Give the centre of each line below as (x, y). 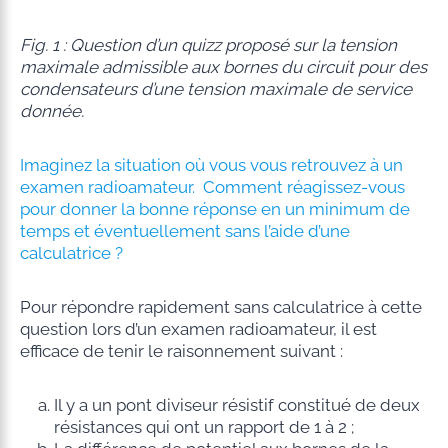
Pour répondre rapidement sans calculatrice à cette (220, 306)
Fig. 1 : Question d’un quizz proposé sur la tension (208, 44)
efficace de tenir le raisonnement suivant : (181, 350)
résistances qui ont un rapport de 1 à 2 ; (203, 426)
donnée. (51, 110)
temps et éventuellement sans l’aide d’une (184, 230)
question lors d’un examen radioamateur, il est (198, 328)
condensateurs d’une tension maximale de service (215, 88)
